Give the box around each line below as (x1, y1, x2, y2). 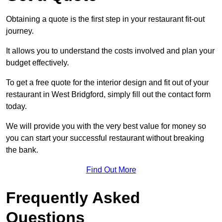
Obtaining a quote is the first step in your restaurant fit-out (6, 15, 205, 24)
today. (6, 102, 27, 111)
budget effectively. (6, 58, 69, 67)
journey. (6, 27, 34, 36)
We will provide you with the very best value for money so (6, 122, 206, 131)
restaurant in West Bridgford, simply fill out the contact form (6, 90, 211, 99)
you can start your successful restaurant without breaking (6, 134, 204, 143)
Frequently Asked (6, 189, 140, 207)
